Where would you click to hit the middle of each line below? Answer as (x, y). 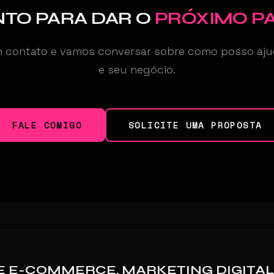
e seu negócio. (137, 69)
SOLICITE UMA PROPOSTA (195, 125)
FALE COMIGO (47, 125)
